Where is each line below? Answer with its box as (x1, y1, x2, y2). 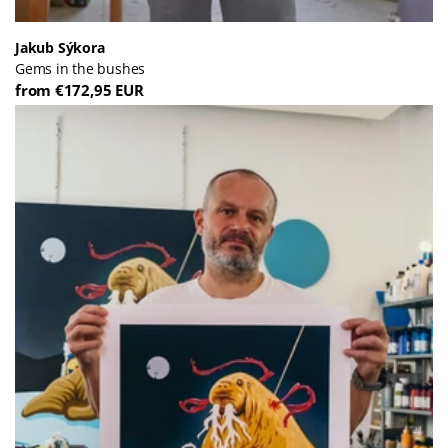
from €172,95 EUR (15, 80, 144, 100)
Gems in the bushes (15, 59, 146, 78)
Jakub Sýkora (15, 38, 105, 57)
